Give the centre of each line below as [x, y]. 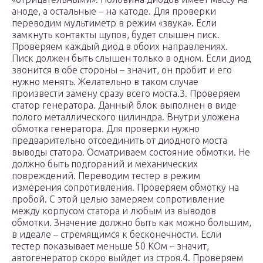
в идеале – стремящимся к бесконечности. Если [117, 235]
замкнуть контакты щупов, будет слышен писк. [116, 35]
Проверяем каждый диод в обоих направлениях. [120, 47]
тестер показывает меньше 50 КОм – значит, [110, 246]
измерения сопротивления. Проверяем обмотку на [125, 188]
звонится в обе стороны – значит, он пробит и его [122, 70]
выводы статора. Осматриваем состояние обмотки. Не [131, 152]
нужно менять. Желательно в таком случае [105, 82]
